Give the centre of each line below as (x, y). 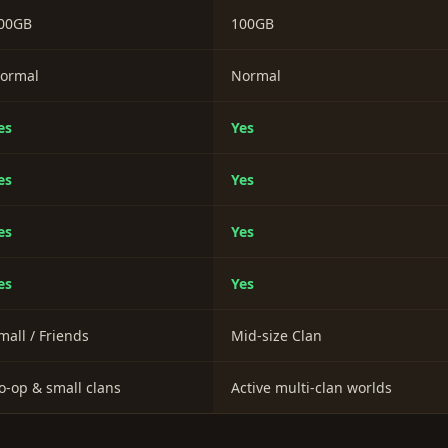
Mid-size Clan (276, 336)
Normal (256, 76)
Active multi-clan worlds (311, 388)
